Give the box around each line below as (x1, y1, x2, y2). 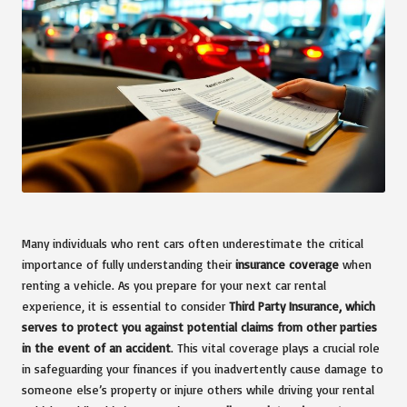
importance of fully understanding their (22, 255, 235, 272)
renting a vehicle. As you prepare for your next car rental (22, 276, 326, 293)
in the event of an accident (22, 339, 171, 355)
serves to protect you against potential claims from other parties (22, 318, 377, 334)
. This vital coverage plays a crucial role (171, 339, 380, 355)
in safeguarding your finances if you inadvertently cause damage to (22, 360, 383, 376)
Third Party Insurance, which (229, 297, 375, 313)
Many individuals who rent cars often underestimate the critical (22, 234, 363, 251)
